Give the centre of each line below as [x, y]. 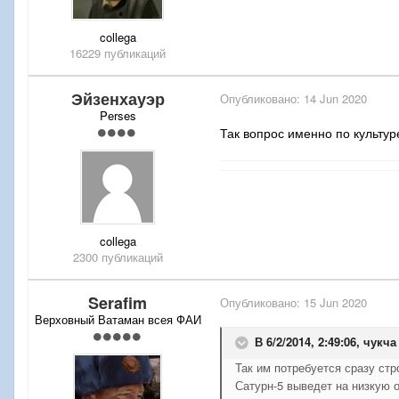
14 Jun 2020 [335, 98]
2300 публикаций [118, 256]
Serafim [118, 302]
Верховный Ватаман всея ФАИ [118, 319]
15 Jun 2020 [335, 302]
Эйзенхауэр [118, 98]
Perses [118, 115]
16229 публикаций [118, 53]
